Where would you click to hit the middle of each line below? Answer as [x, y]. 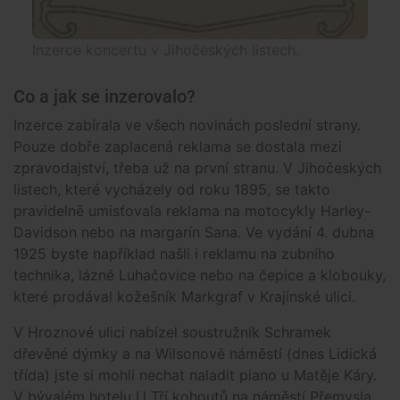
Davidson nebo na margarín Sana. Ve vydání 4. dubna [194, 233]
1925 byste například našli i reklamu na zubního [174, 254]
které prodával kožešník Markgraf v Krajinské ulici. [184, 297]
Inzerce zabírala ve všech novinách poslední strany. [187, 125]
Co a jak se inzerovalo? [104, 97]
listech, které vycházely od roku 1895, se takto [172, 190]
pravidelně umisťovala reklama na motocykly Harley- [192, 211]
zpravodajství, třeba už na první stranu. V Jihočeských [197, 168]
